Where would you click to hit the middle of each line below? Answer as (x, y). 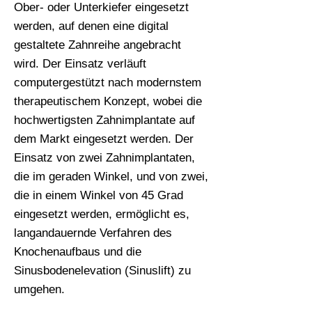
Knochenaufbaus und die (78, 252)
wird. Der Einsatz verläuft (80, 64)
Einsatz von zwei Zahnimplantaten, (104, 158)
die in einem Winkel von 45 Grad (99, 195)
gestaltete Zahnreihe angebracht (97, 45)
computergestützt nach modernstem (108, 83)
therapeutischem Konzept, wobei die (108, 101)
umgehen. (39, 289)
